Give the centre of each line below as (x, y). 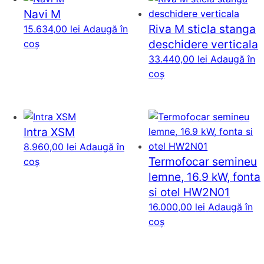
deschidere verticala (204, 44)
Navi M (42, 14)
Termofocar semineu (203, 161)
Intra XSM (49, 132)
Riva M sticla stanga (202, 29)
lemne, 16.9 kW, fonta (205, 176)
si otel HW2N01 (189, 192)
